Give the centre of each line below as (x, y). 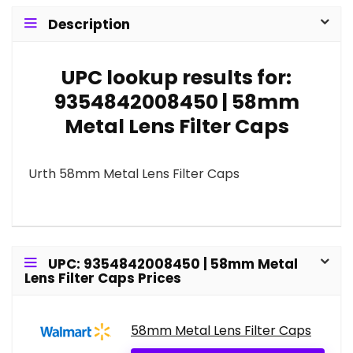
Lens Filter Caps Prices (103, 279)
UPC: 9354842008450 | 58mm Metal (173, 264)
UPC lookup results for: (176, 78)
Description (89, 25)
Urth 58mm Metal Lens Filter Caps (134, 174)
